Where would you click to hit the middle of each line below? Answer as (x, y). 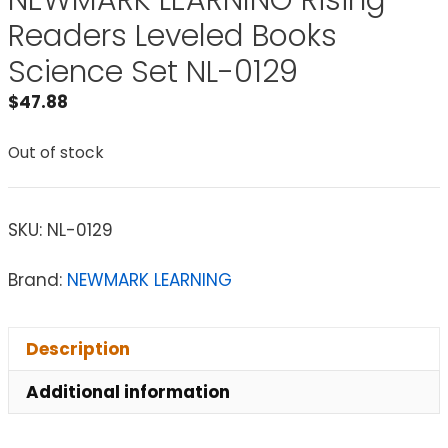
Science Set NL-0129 (153, 72)
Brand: (37, 280)
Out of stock (56, 152)
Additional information (128, 391)
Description (78, 348)
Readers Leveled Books (172, 36)
